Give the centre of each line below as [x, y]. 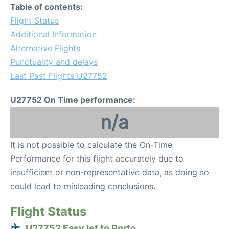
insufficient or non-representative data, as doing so [110, 172]
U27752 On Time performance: [73, 100]
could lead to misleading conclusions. [83, 186]
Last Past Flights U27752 [59, 76]
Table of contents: [47, 7]
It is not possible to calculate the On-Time [91, 145]
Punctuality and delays [54, 62]
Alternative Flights [45, 48]
